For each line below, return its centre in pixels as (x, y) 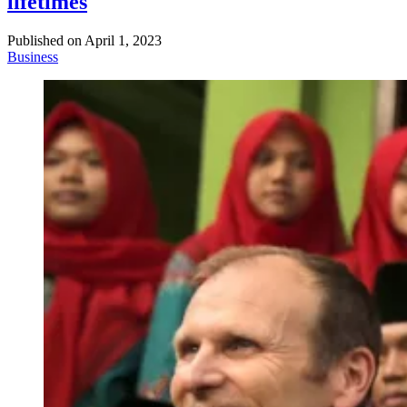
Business (33, 57)
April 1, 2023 (123, 41)
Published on (45, 41)
